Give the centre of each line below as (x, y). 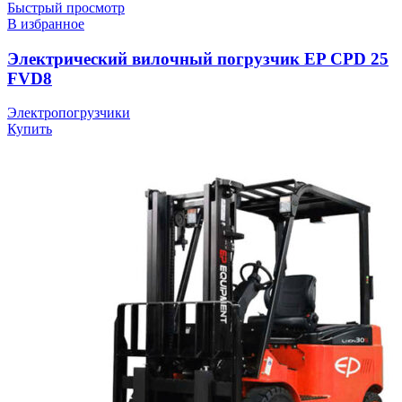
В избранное (46, 23)
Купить (30, 129)
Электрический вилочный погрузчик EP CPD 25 (198, 58)
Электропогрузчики (69, 113)
